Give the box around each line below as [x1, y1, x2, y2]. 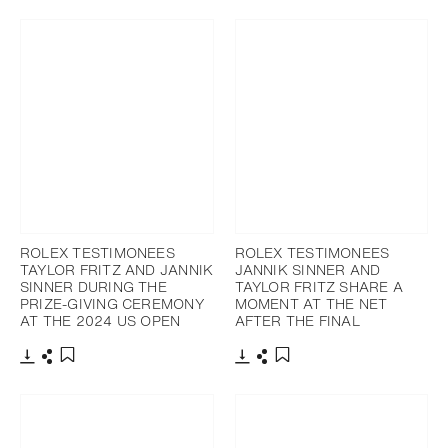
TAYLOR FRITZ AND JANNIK [20, 259, 214, 281]
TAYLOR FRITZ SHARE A [234, 276, 404, 298]
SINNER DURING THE [20, 276, 167, 298]
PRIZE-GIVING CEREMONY [20, 293, 204, 315]
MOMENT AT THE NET [234, 293, 388, 315]
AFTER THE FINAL [234, 310, 360, 332]
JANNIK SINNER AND [234, 259, 381, 281]
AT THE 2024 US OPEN [20, 310, 181, 332]
